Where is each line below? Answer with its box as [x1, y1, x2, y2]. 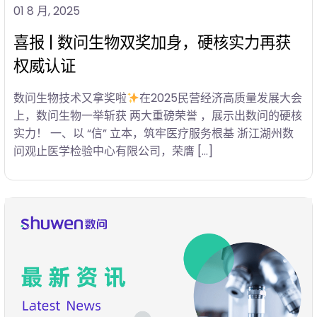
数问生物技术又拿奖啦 [13, 89, 127, 106]
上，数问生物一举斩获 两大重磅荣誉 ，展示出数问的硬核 [13, 107, 302, 124]
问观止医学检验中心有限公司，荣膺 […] [13, 142, 213, 159]
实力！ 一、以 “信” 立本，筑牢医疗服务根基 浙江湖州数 [13, 125, 294, 142]
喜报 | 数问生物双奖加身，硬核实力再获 [13, 30, 291, 54]
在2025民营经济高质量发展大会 [139, 89, 303, 106]
